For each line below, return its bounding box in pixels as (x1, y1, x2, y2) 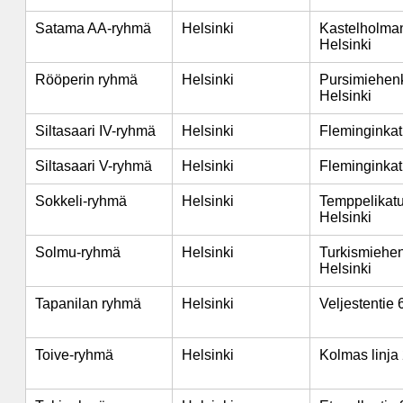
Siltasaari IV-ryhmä (35, 123, 156, 139)
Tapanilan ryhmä (35, 296, 141, 311)
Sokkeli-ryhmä (35, 193, 127, 209)
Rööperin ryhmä (35, 72, 138, 87)
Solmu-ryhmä (35, 245, 121, 260)
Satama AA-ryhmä (35, 21, 151, 36)
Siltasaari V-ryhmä (35, 158, 152, 174)
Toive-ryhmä (35, 347, 113, 363)
